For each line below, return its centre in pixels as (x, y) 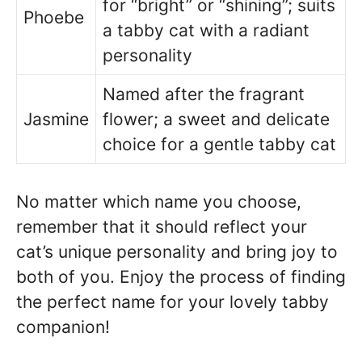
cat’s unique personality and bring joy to (177, 252)
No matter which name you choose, (159, 202)
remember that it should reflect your (162, 227)
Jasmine (56, 119)
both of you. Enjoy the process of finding (181, 277)
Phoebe (54, 17)
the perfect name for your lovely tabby (173, 302)
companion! (63, 327)
